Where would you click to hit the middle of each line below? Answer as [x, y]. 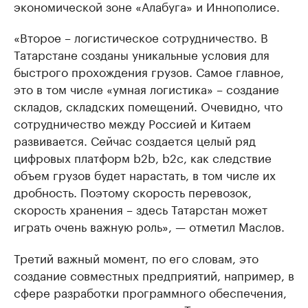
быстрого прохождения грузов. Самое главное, [149, 71]
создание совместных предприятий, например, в [154, 274]
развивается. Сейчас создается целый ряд [135, 140]
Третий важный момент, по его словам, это [136, 257]
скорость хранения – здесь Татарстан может [141, 208]
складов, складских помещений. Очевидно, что [148, 105]
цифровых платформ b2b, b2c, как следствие [143, 157]
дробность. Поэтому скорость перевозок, [133, 191]
